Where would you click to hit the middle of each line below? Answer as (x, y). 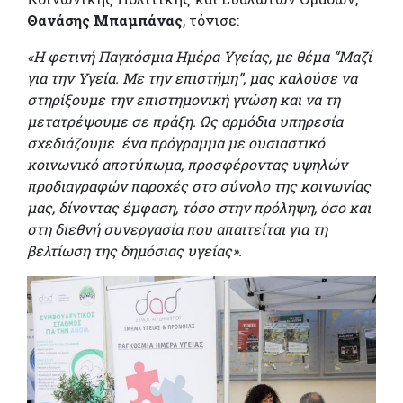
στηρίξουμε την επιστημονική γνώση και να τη (184, 100)
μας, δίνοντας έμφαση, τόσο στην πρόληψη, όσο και (199, 208)
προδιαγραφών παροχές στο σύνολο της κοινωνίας (199, 186)
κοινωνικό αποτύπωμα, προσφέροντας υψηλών (187, 165)
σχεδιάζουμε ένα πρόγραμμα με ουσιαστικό (176, 143)
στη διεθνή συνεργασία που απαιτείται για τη (177, 229)
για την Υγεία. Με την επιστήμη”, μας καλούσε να (192, 78)
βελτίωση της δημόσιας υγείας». (134, 251)
